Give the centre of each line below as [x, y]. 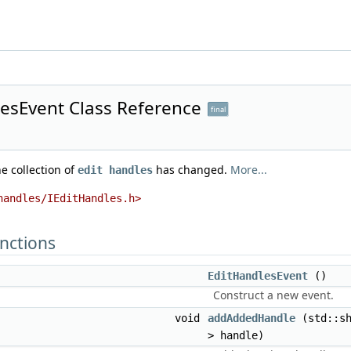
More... [249, 170]
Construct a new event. [273, 295]
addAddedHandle [251, 318]
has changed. [192, 170]
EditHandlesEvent [258, 276]
